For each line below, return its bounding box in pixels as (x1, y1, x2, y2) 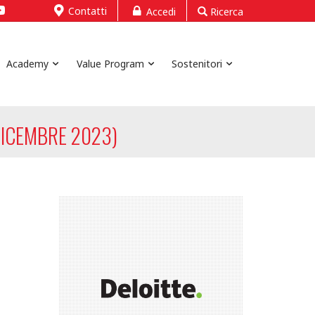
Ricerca (207, 4, 243, 18)
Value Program (76, 57, 144, 70)
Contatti (67, 4, 107, 18)
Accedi (146, 4, 176, 18)
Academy (6, 57, 49, 70)
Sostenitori (172, 57, 223, 70)
